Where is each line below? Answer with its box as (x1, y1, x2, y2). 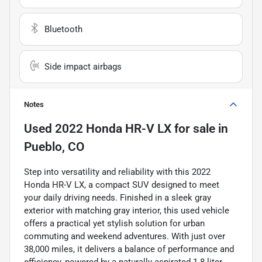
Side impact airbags (44, 61, 122, 72)
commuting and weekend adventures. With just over (24, 231, 225, 242)
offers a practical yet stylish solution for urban (24, 218, 205, 229)
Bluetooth (44, 24, 82, 35)
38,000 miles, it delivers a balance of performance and (24, 244, 234, 254)
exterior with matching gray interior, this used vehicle (24, 205, 229, 216)
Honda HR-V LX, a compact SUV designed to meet (24, 180, 219, 190)
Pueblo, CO (24, 140, 84, 154)
